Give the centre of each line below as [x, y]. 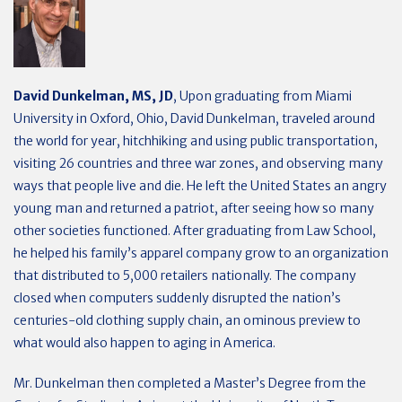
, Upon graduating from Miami [262, 96]
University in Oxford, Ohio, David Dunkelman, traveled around [194, 118]
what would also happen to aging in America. [144, 343]
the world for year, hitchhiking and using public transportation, [196, 141]
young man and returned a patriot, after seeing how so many [194, 208]
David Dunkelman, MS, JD [93, 96]
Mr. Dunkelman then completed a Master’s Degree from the [190, 383]
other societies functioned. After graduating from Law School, [195, 231]
